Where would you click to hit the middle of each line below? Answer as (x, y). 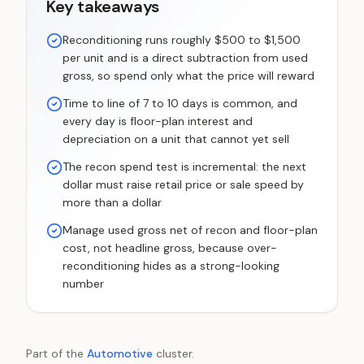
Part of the (55, 353)
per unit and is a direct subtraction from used (185, 58)
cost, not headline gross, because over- (170, 248)
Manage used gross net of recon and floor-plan (190, 230)
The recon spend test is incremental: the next (184, 167)
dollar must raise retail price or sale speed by (183, 184)
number (83, 284)
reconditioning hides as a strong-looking (171, 266)
